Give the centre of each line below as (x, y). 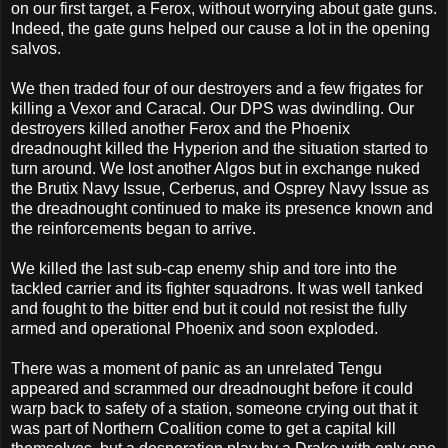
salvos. (36, 48)
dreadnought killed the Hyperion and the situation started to (219, 148)
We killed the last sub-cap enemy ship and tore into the (204, 268)
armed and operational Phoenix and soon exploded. (194, 328)
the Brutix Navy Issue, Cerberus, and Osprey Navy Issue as (220, 188)
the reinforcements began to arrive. (133, 228)
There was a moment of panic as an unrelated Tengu (196, 368)
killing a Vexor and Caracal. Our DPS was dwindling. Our (212, 108)
